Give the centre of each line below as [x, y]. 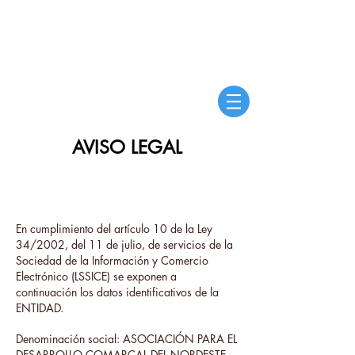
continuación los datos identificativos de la [117, 292]
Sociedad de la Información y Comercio [112, 260]
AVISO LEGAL [127, 147]
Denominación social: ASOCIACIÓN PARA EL [126, 339]
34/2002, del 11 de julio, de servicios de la [124, 244]
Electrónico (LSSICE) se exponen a [96, 276]
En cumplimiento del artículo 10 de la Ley [114, 229]
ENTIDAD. [40, 308]
